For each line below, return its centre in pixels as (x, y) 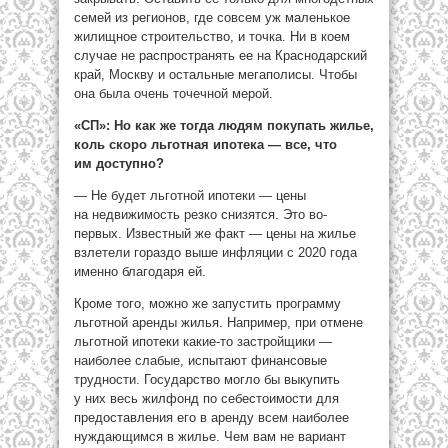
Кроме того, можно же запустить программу (207, 303)
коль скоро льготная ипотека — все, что (205, 144)
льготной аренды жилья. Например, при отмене (218, 322)
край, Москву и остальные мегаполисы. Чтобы (215, 74)
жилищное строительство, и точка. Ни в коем (212, 36)
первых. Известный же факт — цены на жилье (215, 233)
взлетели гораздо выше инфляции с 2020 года (215, 252)
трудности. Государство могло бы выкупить (207, 379)
